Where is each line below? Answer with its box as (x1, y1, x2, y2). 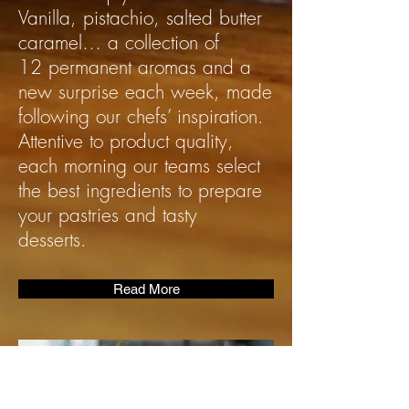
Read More (112, 281, 180, 297)
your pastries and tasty (18, 203, 197, 227)
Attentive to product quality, (18, 129, 234, 153)
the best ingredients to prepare (18, 178, 262, 203)
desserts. (18, 227, 93, 252)
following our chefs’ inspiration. (18, 104, 264, 129)
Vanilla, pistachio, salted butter (18, 5, 262, 30)
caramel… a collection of (18, 30, 219, 55)
